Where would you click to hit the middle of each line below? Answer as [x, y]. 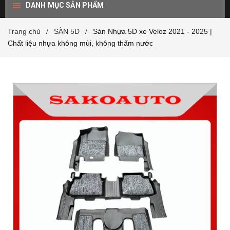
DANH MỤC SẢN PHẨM [65, 5]
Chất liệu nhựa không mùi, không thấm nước [80, 43]
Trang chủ [24, 31]
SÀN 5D [67, 31]
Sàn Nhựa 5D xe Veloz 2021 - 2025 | [152, 31]
